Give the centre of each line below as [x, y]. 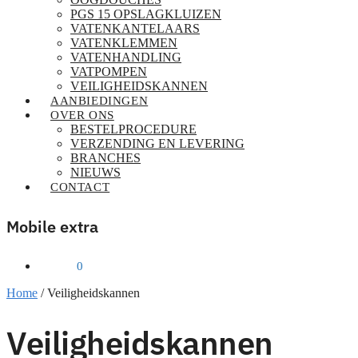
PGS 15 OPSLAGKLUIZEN [146, 14]
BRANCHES [105, 158]
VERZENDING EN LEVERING [157, 143]
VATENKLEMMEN [124, 43]
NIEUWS [95, 172]
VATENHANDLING [126, 57]
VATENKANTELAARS [135, 28]
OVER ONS [82, 115]
